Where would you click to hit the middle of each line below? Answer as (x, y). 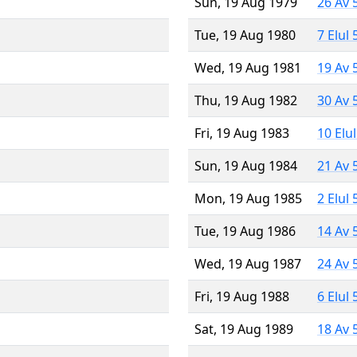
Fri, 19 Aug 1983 (242, 133)
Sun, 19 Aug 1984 (246, 165)
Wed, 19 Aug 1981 (248, 67)
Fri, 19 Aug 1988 (242, 296)
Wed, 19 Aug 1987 (248, 263)
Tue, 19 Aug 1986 (245, 231)
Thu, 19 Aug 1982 (246, 100)
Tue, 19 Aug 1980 (245, 35)
